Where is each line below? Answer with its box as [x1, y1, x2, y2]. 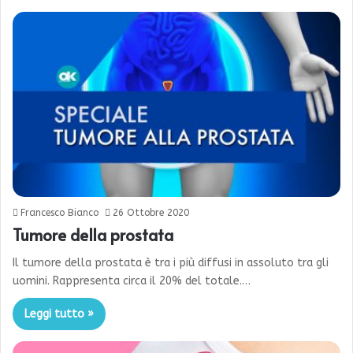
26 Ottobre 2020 [113, 207, 189, 219]
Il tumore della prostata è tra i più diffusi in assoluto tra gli [13, 256, 329, 270]
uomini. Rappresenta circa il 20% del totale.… [13, 274, 251, 288]
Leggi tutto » [24, 307, 94, 321]
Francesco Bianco [20, 207, 98, 219]
